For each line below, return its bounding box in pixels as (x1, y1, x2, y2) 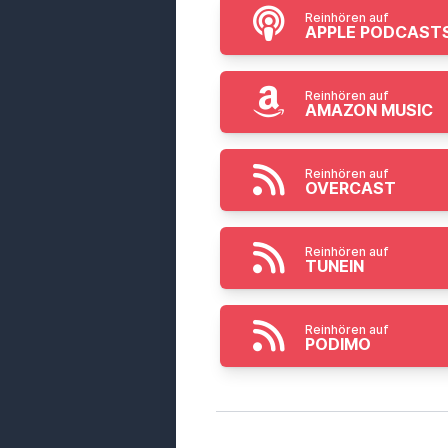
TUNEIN (305, 256, 364, 276)
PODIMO (305, 334, 371, 354)
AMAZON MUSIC (305, 100, 433, 120)
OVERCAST (305, 178, 396, 198)
